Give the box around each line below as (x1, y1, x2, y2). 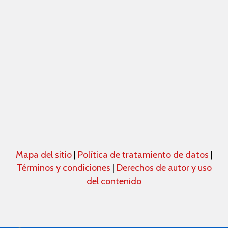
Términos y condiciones (16, 162, 110, 174)
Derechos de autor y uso (116, 162, 212, 174)
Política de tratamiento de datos (77, 149, 211, 161)
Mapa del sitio (15, 149, 74, 161)
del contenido (87, 176, 141, 187)
